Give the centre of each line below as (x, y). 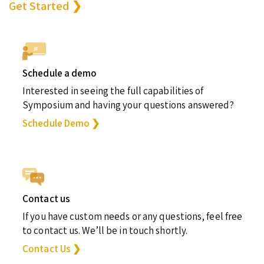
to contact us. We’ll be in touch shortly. (105, 230)
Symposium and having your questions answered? (128, 105)
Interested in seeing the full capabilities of (113, 90)
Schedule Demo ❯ (61, 123)
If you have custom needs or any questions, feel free (133, 216)
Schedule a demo (60, 73)
